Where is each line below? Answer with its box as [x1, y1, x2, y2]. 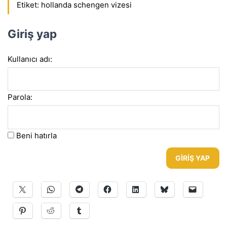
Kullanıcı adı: [8, 54, 52, 64]
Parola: [8, 92, 32, 102]
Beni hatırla [16, 130, 57, 140]
